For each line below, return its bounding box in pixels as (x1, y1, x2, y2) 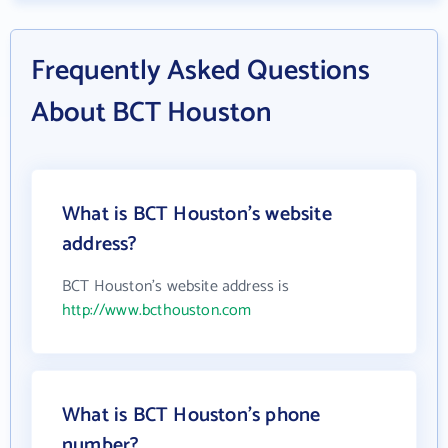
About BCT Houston (31, 90, 272, 136)
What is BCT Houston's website (62, 198, 332, 231)
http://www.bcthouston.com (62, 297, 252, 324)
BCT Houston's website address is (62, 273, 289, 300)
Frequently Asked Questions (31, 48, 370, 94)
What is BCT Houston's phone (62, 399, 321, 432)
